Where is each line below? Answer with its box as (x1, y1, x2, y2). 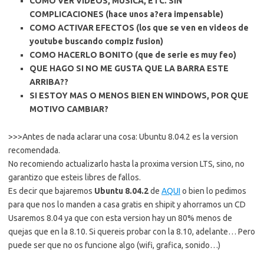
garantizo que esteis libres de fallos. (8, 173, 141, 182)
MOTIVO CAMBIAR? (29, 104, 108, 114)
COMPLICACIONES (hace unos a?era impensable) (29, 9, 223, 19)
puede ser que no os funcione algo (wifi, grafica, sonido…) (8, 240, 220, 250)
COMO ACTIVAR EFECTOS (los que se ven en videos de (29, 23, 249, 32)
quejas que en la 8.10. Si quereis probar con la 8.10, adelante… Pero (8, 227, 255, 236)
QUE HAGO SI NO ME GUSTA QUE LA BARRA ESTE (29, 64, 229, 73)
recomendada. (8, 146, 60, 155)
